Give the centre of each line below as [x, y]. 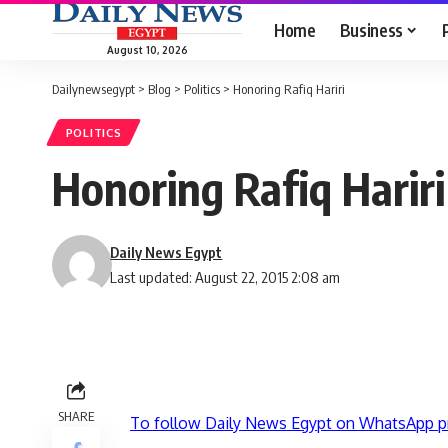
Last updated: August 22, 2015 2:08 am [225, 277]
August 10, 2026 [147, 49]
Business [371, 29]
